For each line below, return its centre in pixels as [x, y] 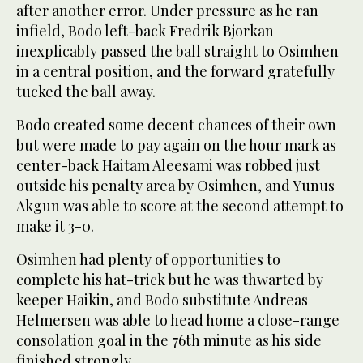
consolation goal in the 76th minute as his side [169, 341]
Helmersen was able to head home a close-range [178, 320]
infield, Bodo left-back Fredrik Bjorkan [145, 31]
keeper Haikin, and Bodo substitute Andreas [162, 300]
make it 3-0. [55, 226]
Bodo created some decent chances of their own [176, 125]
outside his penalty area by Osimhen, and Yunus [175, 186]
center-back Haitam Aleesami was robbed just [168, 166]
